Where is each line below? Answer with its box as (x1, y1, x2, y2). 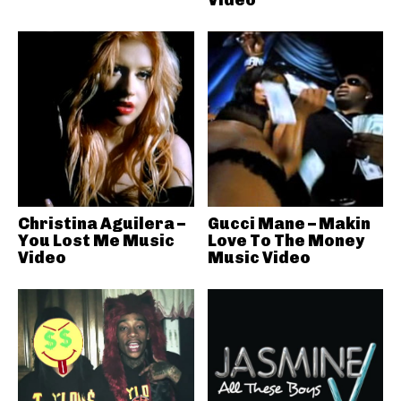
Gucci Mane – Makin (207, 214, 371, 234)
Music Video (207, 248, 311, 268)
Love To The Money (207, 231, 364, 251)
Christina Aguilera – (18, 214, 185, 234)
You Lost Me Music (18, 231, 175, 251)
